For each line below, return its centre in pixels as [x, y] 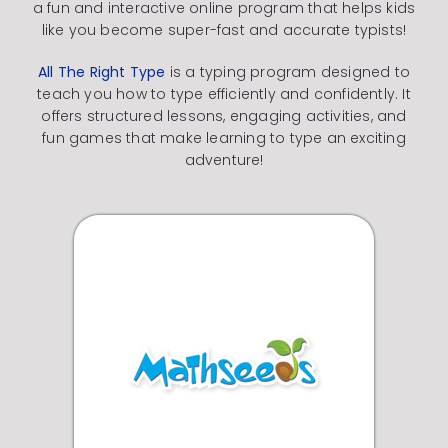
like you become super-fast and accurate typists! [224, 29]
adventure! [224, 159]
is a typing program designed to [287, 71]
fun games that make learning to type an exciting [224, 137]
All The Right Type [101, 71]
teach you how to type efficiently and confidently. [218, 93]
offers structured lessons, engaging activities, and [224, 115]
